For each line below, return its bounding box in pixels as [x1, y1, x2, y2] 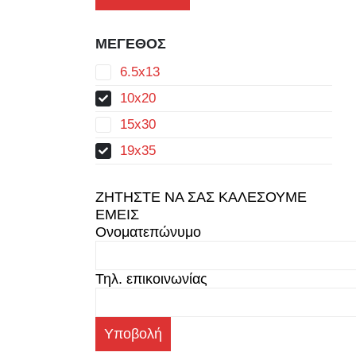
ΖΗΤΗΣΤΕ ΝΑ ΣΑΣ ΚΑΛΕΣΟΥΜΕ [95, 189, 307, 205]
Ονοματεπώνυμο [95, 224, 201, 240]
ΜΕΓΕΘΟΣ [95, 36, 166, 52]
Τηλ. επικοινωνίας [95, 271, 207, 287]
